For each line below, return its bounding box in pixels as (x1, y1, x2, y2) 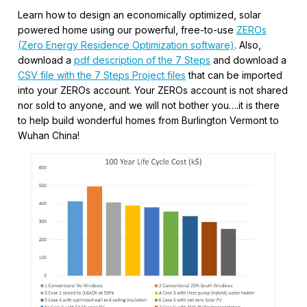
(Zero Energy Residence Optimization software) (18, 39, 235, 51)
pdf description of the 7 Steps (74, 54, 211, 66)
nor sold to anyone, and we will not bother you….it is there (18, 99, 280, 111)
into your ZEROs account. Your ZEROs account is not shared (18, 84, 288, 96)
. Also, (234, 39, 262, 51)
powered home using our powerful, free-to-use (18, 24, 237, 36)
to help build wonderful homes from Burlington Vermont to (18, 114, 280, 126)
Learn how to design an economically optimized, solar (18, 9, 262, 21)
